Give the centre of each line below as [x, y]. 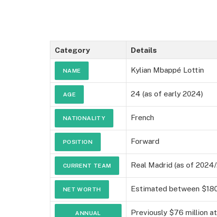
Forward [145, 141]
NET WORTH [82, 189]
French [142, 117]
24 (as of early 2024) [167, 93]
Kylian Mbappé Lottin [167, 70]
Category [72, 50]
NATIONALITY [84, 118]
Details [144, 50]
